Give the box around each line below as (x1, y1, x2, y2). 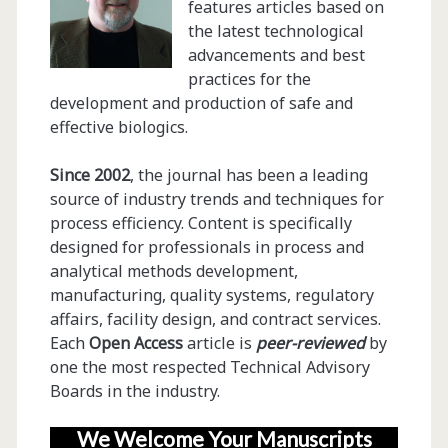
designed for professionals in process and (49, 235, 364, 258)
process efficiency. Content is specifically (49, 211, 352, 234)
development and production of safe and (49, 91, 353, 114)
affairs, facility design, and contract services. (49, 307, 381, 330)
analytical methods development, (49, 259, 298, 282)
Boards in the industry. (49, 379, 220, 402)
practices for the (187, 67, 311, 90)
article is (182, 331, 256, 354)
